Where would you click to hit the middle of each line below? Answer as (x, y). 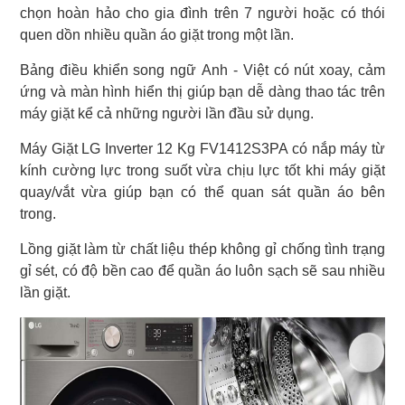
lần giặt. (45, 293)
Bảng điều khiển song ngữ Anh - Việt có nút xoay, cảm (202, 71)
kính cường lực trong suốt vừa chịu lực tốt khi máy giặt (202, 171)
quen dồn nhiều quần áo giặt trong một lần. (157, 35)
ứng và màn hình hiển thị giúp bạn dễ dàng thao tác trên (202, 92)
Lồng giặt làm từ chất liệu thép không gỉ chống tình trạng (202, 250)
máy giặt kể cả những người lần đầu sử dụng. (167, 114)
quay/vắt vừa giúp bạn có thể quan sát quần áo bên (202, 193)
